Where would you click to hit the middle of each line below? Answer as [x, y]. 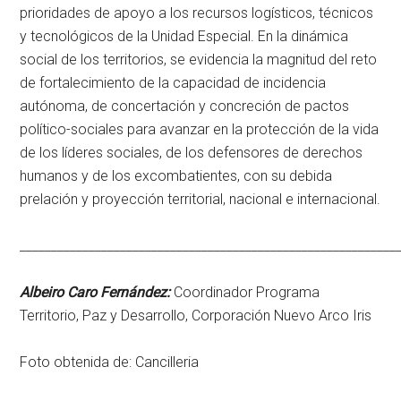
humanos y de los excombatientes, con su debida [176, 176]
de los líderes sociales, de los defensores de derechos [192, 153]
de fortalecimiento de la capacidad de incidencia [173, 83]
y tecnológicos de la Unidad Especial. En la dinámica [184, 37]
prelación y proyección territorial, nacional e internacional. [200, 200]
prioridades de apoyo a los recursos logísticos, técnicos [197, 13]
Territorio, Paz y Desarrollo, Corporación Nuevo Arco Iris [196, 316]
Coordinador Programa [245, 293]
